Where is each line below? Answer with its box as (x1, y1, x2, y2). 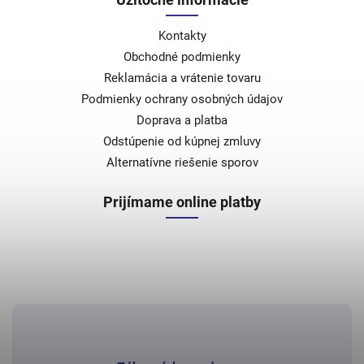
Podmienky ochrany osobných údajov (81, 91, 283, 106)
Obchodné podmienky (123, 49, 240, 64)
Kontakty (158, 28, 206, 43)
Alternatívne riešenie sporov (106, 154, 258, 170)
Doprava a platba (136, 112, 227, 128)
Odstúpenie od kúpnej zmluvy (103, 133, 261, 149)
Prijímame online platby (103, 193, 261, 210)
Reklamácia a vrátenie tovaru (103, 70, 261, 85)
